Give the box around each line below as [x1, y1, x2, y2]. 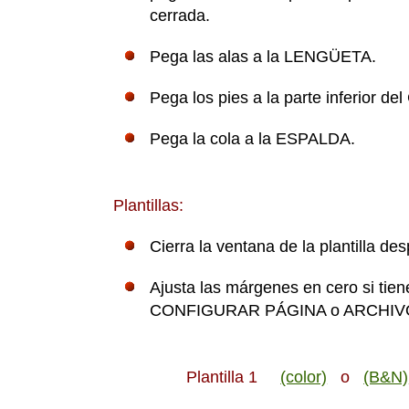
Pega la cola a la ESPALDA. [150, 130, 356, 149]
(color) [280, 368, 328, 387]
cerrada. [150, 6, 211, 26]
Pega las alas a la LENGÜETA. [150, 47, 377, 67]
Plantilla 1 [186, 368, 281, 387]
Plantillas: [113, 196, 184, 215]
